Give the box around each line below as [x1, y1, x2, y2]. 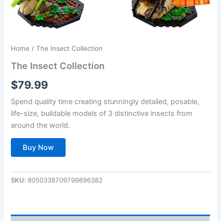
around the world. [11, 120, 71, 130]
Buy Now [23, 143, 54, 152]
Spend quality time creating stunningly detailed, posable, [11, 97, 200, 106]
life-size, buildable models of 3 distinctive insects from [11, 109, 193, 118]
